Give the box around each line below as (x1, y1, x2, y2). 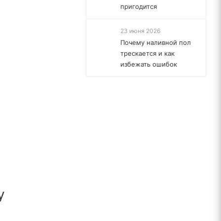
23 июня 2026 (120, 27, 160, 35)
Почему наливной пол (120, 38, 191, 46)
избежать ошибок (120, 60, 177, 68)
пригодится (120, 2, 157, 10)
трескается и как (120, 49, 175, 57)
